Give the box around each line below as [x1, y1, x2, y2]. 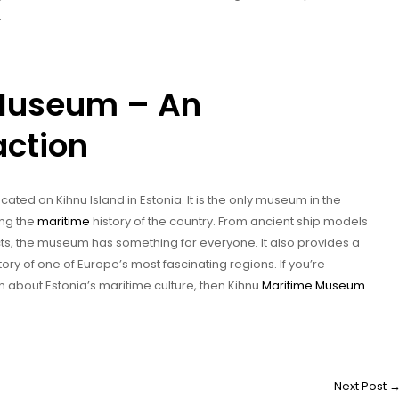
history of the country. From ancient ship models [90, 212, 368, 230]
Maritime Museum [262, 276, 365, 294]
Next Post [334, 377, 389, 395]
